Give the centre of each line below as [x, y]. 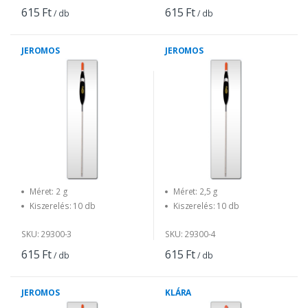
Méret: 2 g [49, 191]
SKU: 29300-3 [47, 234]
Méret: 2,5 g [196, 191]
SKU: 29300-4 [190, 234]
